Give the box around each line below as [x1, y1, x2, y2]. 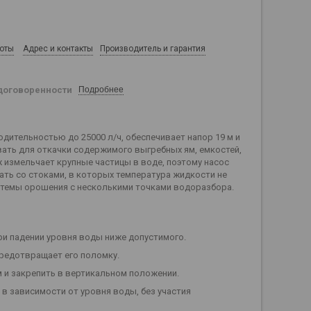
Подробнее [78, 85, 124, 95]
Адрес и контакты [23, 44, 93, 53]
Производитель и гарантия [100, 44, 205, 53]
